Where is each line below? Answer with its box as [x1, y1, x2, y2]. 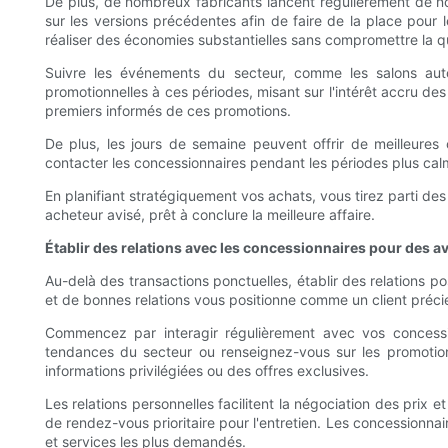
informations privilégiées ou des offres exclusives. [45, 361, 369, 379]
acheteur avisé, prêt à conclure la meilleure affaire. [45, 205, 375, 223]
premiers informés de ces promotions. [45, 101, 291, 119]
